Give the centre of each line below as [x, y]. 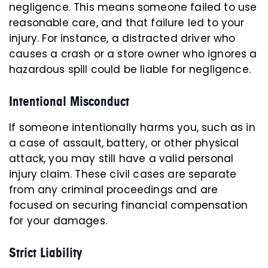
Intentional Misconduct [69, 101]
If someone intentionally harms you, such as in [132, 127]
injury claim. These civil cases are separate [123, 174]
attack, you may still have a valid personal [121, 158]
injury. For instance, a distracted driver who [122, 38]
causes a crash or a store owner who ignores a [133, 54]
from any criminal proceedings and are [114, 189]
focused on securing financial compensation [129, 205]
